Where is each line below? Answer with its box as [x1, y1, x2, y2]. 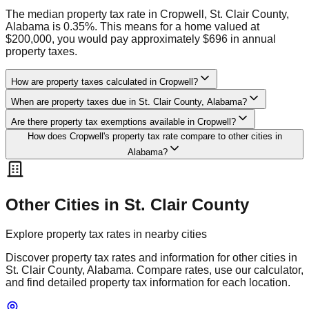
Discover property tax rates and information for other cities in [6, 251, 297, 263]
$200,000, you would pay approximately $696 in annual [6, 33, 276, 46]
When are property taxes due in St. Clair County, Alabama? [11, 97, 247, 108]
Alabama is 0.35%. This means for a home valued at [6, 21, 259, 33]
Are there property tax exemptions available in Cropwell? [11, 117, 236, 128]
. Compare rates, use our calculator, [131, 263, 303, 276]
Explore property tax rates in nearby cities [6, 228, 207, 240]
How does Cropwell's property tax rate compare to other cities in [27, 131, 282, 142]
